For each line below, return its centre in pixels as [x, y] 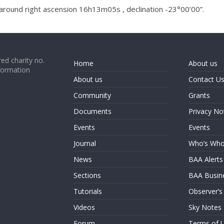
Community [92, 95]
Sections [87, 175]
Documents [92, 111]
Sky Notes [205, 207]
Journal [85, 143]
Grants [199, 95]
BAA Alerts [205, 159]
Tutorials [88, 191]
